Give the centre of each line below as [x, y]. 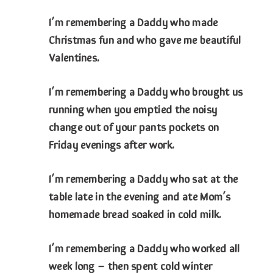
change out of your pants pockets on [134, 126]
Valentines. [74, 57]
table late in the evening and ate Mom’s [140, 196]
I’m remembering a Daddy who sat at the [144, 178]
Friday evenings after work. [112, 144]
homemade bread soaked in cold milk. [135, 214]
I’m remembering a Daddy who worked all [144, 248]
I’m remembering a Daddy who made [133, 22]
